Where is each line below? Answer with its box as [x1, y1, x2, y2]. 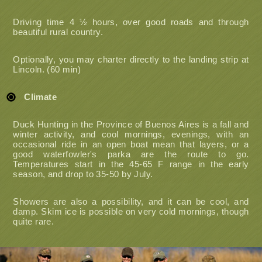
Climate [24, 91, 57, 102]
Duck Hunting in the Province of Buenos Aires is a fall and [13, 119, 249, 129]
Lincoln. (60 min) [13, 64, 81, 74]
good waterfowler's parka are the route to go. [13, 149, 249, 159]
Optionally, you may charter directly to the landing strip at [13, 54, 249, 64]
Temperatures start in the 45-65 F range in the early [13, 158, 249, 169]
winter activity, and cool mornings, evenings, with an [13, 129, 249, 139]
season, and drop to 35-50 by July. [13, 168, 153, 179]
